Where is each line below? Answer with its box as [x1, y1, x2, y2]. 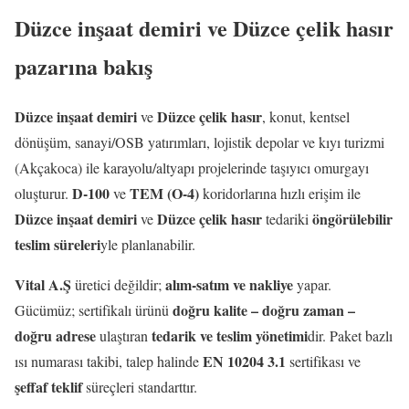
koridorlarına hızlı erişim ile [199, 183, 361, 203]
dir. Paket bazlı [308, 325, 393, 345]
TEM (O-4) [130, 182, 199, 204]
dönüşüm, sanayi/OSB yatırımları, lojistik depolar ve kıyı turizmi [15, 131, 384, 152]
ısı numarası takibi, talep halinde [15, 351, 203, 371]
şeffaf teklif [15, 375, 82, 397]
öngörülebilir [312, 207, 393, 229]
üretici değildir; [71, 274, 165, 294]
